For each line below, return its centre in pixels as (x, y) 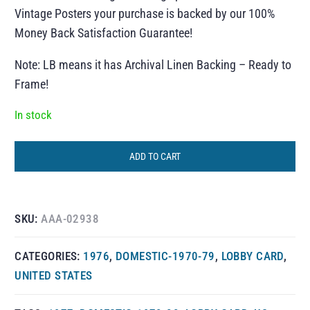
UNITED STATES (54, 276)
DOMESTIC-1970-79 (165, 256)
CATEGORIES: (49, 256)
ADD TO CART (155, 156)
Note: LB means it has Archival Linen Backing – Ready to (153, 64)
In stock (34, 115)
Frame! (32, 84)
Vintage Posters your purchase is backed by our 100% (145, 13)
